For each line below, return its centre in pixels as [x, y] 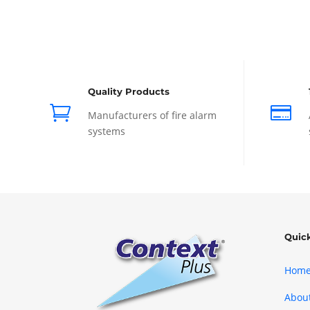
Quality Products [128, 92]
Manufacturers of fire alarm [152, 116]
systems [106, 131]
